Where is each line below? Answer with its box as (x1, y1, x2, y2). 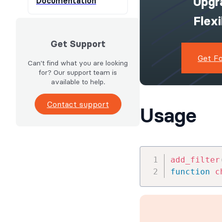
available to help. (51, 77, 105, 87)
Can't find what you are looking (28, 58, 128, 68)
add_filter (170, 155, 220, 165)
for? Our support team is (39, 68, 117, 77)
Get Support (50, 39, 106, 50)
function (170, 167, 210, 177)
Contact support (47, 99, 109, 110)
